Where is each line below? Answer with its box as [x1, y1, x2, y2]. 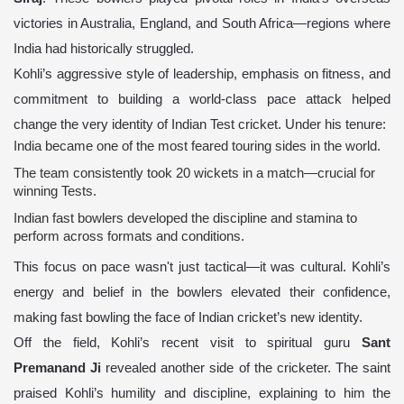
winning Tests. [14, 184, 96, 199]
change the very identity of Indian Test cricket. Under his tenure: [14, 117, 386, 133]
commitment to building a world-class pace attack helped [14, 92, 390, 107]
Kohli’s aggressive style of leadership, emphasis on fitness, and [14, 67, 390, 82]
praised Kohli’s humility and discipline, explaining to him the [14, 386, 390, 401]
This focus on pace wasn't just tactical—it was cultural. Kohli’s [14, 260, 390, 275]
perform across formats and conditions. [14, 229, 244, 244]
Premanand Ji [14, 361, 102, 376]
